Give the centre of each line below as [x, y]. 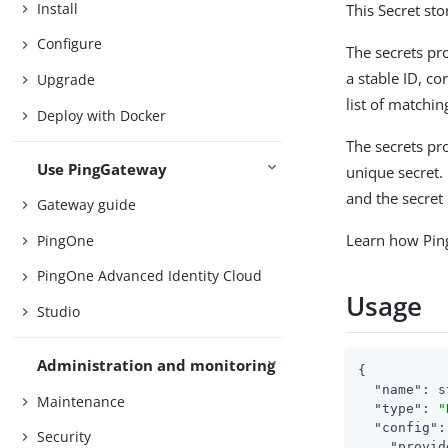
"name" [398, 389]
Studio [59, 311]
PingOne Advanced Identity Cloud [150, 276]
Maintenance [81, 401]
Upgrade [66, 79]
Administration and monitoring [156, 365]
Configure [70, 44]
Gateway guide [87, 205]
